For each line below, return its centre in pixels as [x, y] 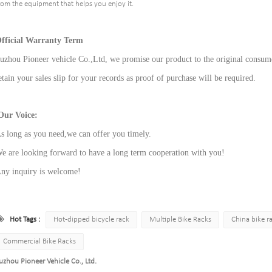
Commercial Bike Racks [39, 241]
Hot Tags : [25, 219]
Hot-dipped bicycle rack [91, 219]
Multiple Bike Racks [180, 219]
